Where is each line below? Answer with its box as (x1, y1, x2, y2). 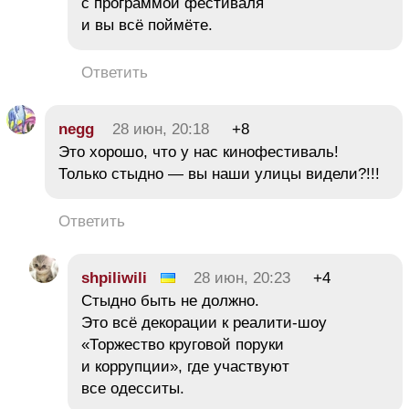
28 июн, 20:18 (112, 120, 209, 138)
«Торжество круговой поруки (81, 335, 284, 353)
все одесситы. (81, 379, 184, 397)
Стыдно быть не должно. (81, 291, 259, 309)
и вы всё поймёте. (81, 16, 213, 34)
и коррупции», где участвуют (81, 357, 289, 375)
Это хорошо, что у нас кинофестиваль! (58, 142, 339, 161)
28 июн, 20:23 (194, 268, 290, 287)
